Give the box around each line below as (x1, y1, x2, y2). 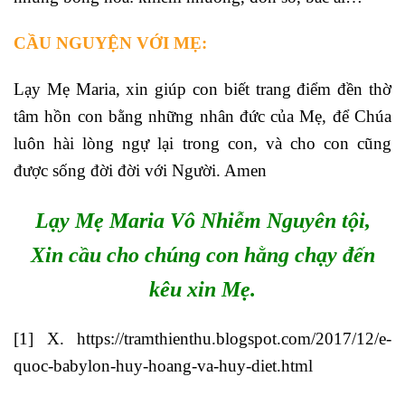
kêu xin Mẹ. (149, 277, 256, 301)
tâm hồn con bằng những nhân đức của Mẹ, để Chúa (14, 106, 391, 126)
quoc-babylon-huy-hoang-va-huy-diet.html (14, 355, 313, 375)
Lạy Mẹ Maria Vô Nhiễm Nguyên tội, (34, 208, 371, 232)
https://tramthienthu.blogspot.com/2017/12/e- (77, 328, 391, 348)
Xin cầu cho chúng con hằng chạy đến (30, 242, 375, 267)
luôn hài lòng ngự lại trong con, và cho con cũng (14, 133, 391, 153)
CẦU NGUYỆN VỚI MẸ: (14, 33, 207, 53)
